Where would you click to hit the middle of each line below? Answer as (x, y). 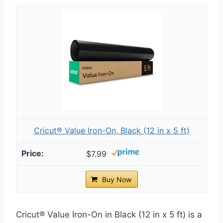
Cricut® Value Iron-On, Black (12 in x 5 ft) (111, 131)
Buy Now (116, 180)
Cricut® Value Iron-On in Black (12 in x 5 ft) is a (109, 215)
